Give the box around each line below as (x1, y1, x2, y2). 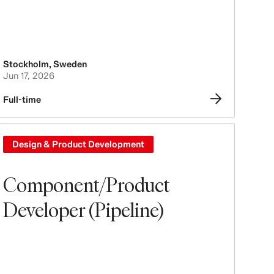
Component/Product (2, 171, 170, 198)
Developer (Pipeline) (2, 196, 163, 223)
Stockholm (2, 59, 49, 69)
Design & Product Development (12, 138, 144, 149)
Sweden (53, 59, 87, 69)
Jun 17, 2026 (2, 70, 54, 81)
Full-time (2, 94, 41, 105)
